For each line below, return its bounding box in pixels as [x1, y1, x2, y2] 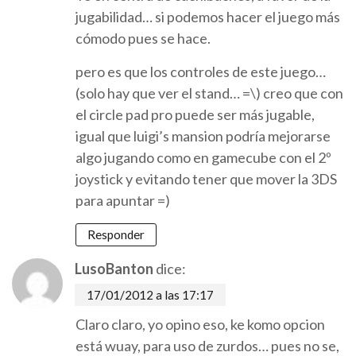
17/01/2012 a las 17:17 [87, 288, 214, 303]
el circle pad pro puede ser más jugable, [75, 106, 315, 124]
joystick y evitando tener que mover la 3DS [75, 170, 337, 188]
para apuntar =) [75, 192, 170, 210]
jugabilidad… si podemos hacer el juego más [75, 8, 340, 26]
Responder [87, 227, 145, 242]
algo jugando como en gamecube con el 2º [75, 149, 331, 167]
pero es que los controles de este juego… [75, 63, 326, 81]
